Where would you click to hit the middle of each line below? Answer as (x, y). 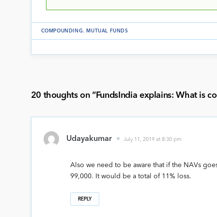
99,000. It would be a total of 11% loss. (131, 177)
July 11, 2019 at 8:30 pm (152, 140)
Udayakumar (89, 139)
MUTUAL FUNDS (107, 31)
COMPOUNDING (62, 31)
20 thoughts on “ (63, 96)
